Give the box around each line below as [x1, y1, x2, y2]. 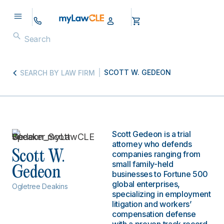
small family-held [112, 159, 173, 169]
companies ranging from [112, 149, 200, 159]
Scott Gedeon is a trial [112, 129, 191, 139]
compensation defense [112, 209, 196, 219]
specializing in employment [112, 189, 211, 199]
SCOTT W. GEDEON [104, 68, 171, 76]
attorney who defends [112, 139, 192, 149]
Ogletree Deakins [12, 182, 68, 190]
